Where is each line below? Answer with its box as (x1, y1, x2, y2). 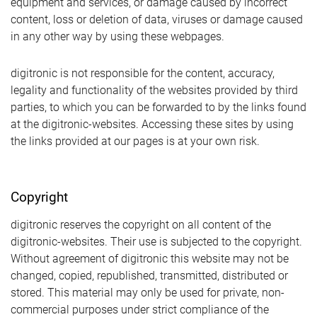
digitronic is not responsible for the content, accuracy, (11, 67, 275, 80)
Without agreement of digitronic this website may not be (11, 252, 289, 265)
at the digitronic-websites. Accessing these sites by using (11, 117, 294, 131)
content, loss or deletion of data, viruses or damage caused (11, 13, 303, 26)
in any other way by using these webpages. (11, 30, 224, 43)
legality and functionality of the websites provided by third (11, 83, 298, 97)
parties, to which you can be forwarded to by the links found (11, 100, 306, 114)
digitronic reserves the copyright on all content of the (11, 218, 271, 231)
